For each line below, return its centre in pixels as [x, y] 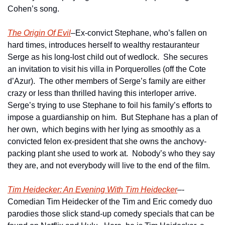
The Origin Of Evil [39, 33]
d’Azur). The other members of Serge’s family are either [106, 81]
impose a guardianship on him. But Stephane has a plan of [113, 117]
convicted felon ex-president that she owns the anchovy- [107, 141]
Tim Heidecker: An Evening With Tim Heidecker [92, 189]
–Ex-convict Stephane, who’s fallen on [139, 33]
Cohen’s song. [33, 9]
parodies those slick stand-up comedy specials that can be [111, 213]
